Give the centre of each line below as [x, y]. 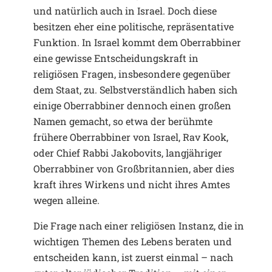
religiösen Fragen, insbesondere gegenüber [132, 73]
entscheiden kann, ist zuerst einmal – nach [133, 257]
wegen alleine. [66, 200]
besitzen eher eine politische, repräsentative [134, 26]
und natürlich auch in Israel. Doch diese [125, 10]
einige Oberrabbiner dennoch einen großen [132, 105]
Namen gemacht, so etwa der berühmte [123, 121]
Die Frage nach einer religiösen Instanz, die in [139, 225]
